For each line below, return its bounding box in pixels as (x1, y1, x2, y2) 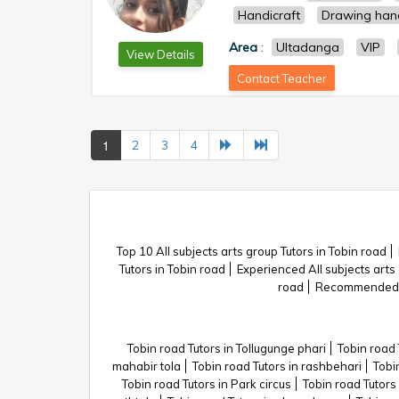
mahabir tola (111, 359, 181, 373)
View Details (126, 47, 195, 61)
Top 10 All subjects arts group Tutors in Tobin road (117, 244, 387, 258)
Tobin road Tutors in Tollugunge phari (126, 341, 326, 355)
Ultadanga (276, 39, 339, 55)
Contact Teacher (237, 71, 327, 85)
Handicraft (238, 7, 300, 23)
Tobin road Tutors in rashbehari (191, 359, 362, 373)
